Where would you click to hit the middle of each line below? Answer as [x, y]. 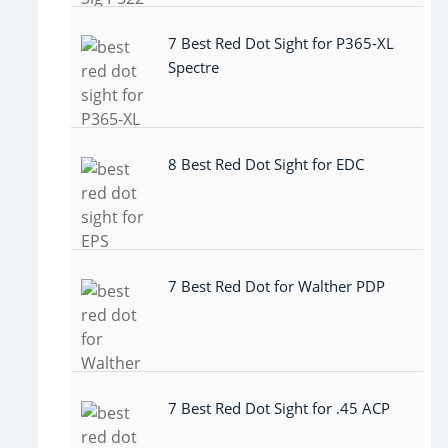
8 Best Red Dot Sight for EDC [266, 164]
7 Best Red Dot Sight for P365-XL [281, 42]
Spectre [193, 66]
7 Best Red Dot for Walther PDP [276, 286]
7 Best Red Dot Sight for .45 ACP [279, 408]
